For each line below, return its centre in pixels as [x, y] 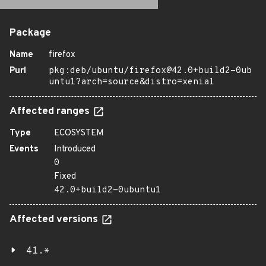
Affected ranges [51, 112]
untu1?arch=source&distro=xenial [132, 82]
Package [30, 33]
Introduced [75, 149]
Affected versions [55, 220]
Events [24, 149]
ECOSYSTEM [79, 133]
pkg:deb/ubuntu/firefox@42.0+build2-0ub [150, 71]
